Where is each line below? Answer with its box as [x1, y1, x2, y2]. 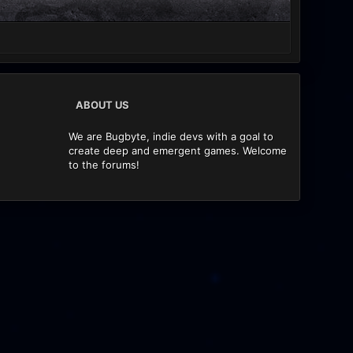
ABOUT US [76, 98, 130, 111]
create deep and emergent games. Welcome [69, 143, 288, 157]
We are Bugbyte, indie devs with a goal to [69, 129, 274, 143]
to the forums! [69, 158, 140, 171]
